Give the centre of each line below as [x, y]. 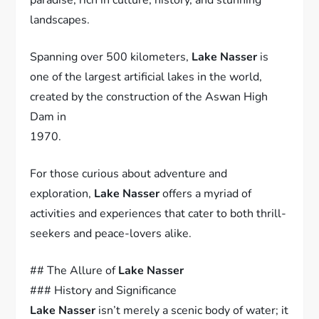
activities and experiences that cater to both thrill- [158, 213]
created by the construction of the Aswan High [149, 96]
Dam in [48, 116]
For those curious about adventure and [129, 173]
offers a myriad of [206, 193]
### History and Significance [104, 290]
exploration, [62, 193]
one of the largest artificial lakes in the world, [146, 77]
